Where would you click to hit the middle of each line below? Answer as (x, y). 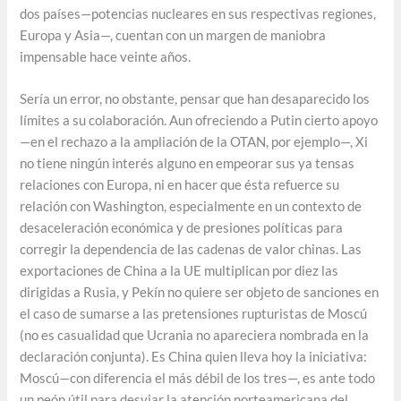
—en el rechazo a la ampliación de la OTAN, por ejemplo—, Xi (194, 142)
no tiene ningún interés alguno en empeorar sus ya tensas (188, 164)
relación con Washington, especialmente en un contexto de (191, 207)
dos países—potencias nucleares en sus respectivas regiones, (198, 13)
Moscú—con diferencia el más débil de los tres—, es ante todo (198, 379)
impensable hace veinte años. (106, 56)
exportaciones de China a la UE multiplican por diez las (179, 271)
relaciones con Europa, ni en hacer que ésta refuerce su (180, 185)
